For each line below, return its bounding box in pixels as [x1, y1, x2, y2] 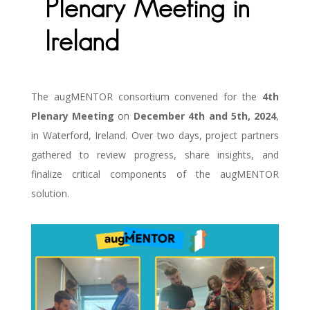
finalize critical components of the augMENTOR [30, 167, 280, 181]
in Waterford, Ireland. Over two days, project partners [30, 128, 280, 142]
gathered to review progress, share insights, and [30, 147, 280, 161]
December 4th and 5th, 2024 [133, 109, 277, 122]
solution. [30, 186, 69, 200]
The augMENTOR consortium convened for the [30, 89, 263, 103]
